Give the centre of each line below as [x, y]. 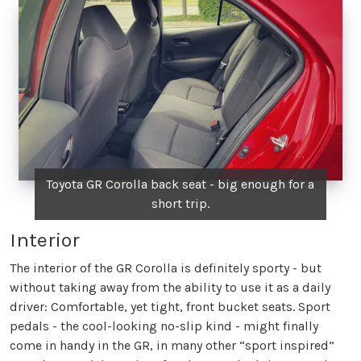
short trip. [180, 203]
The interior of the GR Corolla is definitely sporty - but [166, 268]
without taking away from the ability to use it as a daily [170, 287]
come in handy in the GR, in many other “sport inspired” [172, 345]
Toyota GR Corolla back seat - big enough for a [180, 184]
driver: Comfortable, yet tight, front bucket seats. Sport [170, 306]
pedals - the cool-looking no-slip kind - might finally [164, 326]
